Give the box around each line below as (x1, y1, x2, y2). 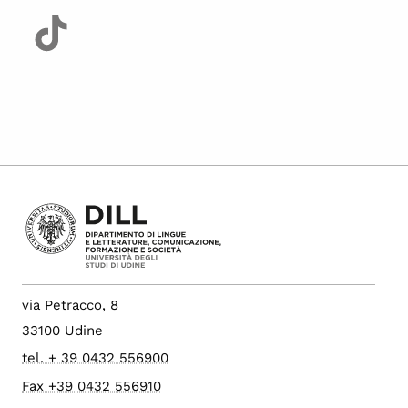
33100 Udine (22, 321, 103, 339)
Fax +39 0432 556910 (22, 377, 161, 394)
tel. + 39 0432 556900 (22, 349, 168, 366)
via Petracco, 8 (22, 296, 118, 313)
